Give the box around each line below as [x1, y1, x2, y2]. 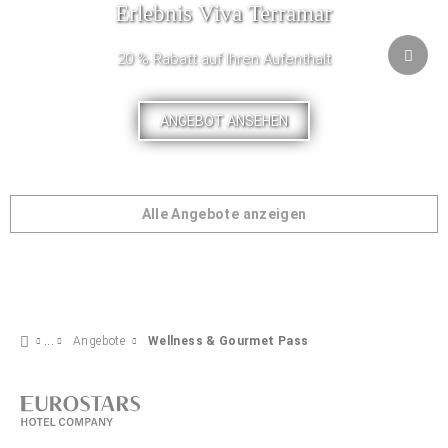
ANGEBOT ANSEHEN [159, 113, 288, 129]
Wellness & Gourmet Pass [147, 334, 309, 348]
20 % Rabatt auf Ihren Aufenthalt [116, 50, 331, 68]
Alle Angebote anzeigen [141, 206, 307, 222]
